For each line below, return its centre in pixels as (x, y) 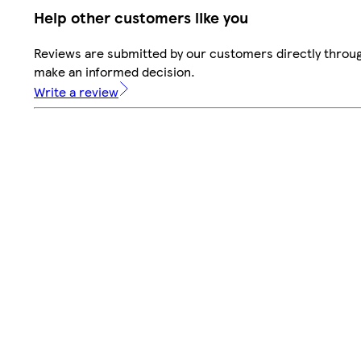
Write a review (76, 91)
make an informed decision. (114, 71)
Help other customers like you (141, 18)
